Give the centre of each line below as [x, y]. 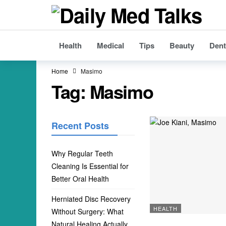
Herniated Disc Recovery [91, 199]
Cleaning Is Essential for [90, 166]
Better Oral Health [80, 179]
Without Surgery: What [88, 211]
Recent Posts [80, 126]
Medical [110, 45]
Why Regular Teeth [82, 153]
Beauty [182, 45]
